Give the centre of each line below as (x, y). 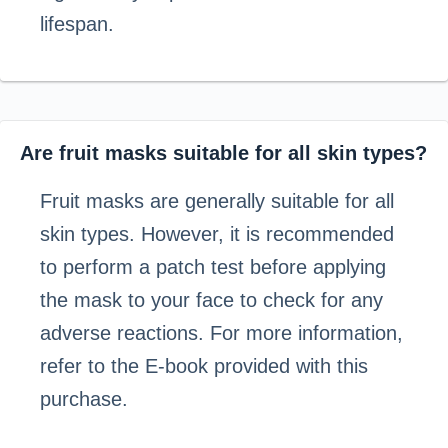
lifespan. (77, 24)
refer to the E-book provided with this (204, 366)
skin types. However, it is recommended (217, 234)
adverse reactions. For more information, (221, 333)
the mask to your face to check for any (211, 300)
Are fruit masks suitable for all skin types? (223, 153)
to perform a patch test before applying (213, 267)
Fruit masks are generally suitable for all (217, 201)
